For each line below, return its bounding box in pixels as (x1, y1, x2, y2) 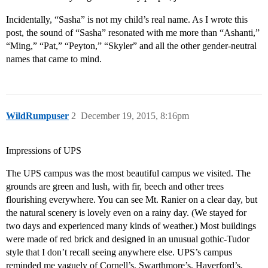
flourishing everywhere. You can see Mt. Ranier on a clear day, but (6, 194, 257, 205)
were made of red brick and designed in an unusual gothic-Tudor (6, 234, 249, 245)
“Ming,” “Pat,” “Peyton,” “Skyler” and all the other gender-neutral (6, 41, 257, 51)
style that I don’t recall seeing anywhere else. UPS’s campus (6, 247, 232, 258)
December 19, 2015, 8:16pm (81, 111, 189, 121)
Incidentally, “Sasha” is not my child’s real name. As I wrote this (6, 14, 248, 25)
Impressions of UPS (6, 145, 81, 156)
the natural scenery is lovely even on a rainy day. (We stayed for (6, 208, 246, 218)
